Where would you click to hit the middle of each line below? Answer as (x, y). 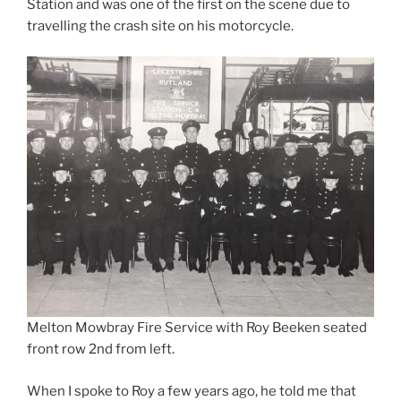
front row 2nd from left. (101, 350)
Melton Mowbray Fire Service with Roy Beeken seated (197, 328)
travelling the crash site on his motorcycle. (160, 26)
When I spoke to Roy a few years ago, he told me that (192, 391)
